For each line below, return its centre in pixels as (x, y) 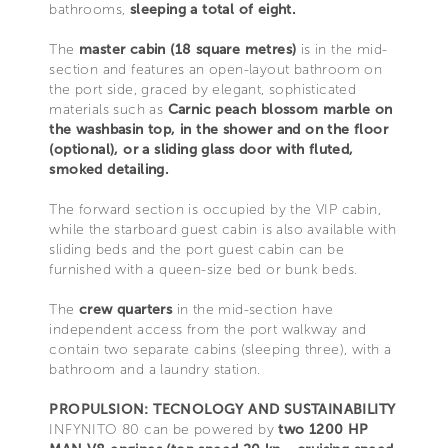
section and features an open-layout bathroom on (216, 69)
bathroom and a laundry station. (155, 369)
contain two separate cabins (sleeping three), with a (220, 349)
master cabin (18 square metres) (187, 49)
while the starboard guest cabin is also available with (222, 229)
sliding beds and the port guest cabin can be (196, 249)
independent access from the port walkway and (207, 329)
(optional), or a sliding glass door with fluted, (201, 149)
